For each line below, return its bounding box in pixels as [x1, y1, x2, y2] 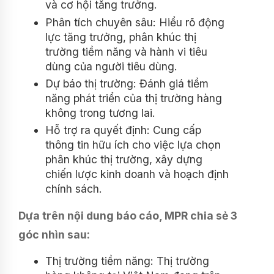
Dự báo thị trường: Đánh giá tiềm [45, 76, 209, 90]
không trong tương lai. [45, 106, 155, 119]
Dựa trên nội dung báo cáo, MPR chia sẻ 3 [18, 209, 237, 223]
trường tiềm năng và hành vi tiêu [45, 45, 207, 58]
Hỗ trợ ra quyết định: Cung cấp [45, 124, 201, 137]
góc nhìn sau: [18, 228, 90, 242]
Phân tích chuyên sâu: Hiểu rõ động [45, 15, 224, 29]
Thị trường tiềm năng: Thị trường [45, 254, 209, 268]
